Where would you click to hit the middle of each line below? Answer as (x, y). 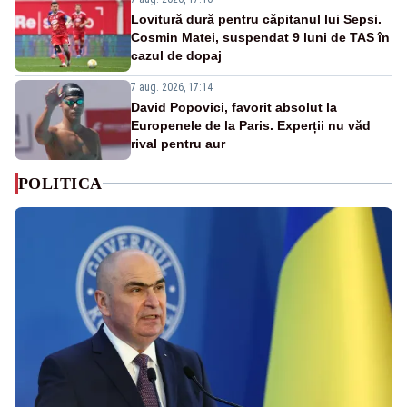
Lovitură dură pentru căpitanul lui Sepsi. (256, 19)
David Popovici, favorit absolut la (234, 107)
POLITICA (60, 183)
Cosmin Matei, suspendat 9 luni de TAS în (260, 37)
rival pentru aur (178, 143)
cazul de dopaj (176, 55)
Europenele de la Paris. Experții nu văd (251, 125)
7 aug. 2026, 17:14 (172, 87)
